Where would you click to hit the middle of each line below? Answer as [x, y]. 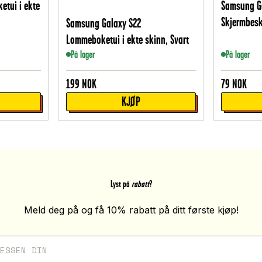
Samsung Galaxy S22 [103, 23]
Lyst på [121, 184]
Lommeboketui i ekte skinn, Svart [127, 40]
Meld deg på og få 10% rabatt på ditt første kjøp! [131, 210]
